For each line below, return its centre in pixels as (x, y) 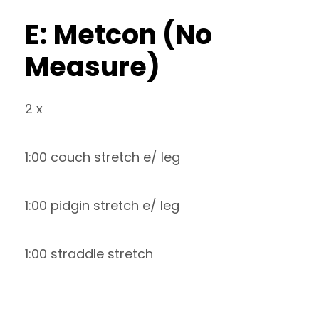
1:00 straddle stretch (89, 254)
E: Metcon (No (119, 35)
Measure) (93, 67)
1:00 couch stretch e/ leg (103, 157)
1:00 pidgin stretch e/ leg (102, 205)
